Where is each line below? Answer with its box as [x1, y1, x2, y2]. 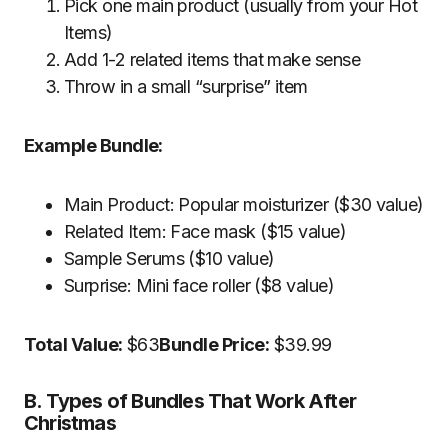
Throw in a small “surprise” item [64, 76, 308, 97]
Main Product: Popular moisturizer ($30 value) [64, 194, 424, 215]
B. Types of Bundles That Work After [24, 389, 357, 413]
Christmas [24, 411, 116, 435]
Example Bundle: [24, 135, 163, 156]
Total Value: [24, 334, 123, 355]
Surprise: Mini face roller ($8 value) [64, 275, 335, 296]
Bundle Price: [159, 334, 270, 355]
